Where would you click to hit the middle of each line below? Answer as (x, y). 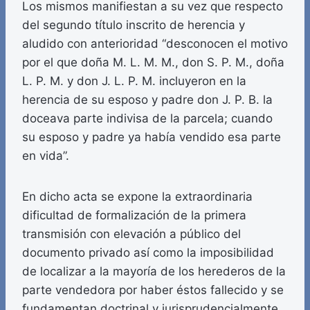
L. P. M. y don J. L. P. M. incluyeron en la (134, 81)
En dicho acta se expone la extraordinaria (137, 197)
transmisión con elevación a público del (131, 234)
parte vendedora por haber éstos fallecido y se (153, 290)
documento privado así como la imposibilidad (148, 253)
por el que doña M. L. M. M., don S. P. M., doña (153, 63)
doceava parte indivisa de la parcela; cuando (147, 119)
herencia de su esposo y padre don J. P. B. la (147, 100)
